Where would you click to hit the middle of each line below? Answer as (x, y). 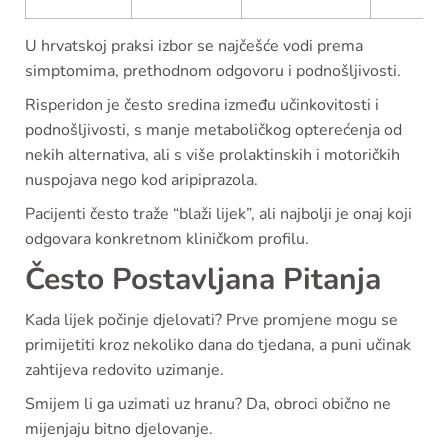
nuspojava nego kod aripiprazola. (141, 180)
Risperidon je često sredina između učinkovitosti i (202, 105)
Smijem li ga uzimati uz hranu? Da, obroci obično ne (208, 404)
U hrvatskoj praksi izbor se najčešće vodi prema (194, 46)
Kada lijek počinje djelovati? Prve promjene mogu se (211, 320)
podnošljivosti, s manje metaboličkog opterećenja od (213, 130)
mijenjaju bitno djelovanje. (119, 429)
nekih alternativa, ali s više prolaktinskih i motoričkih (212, 155)
